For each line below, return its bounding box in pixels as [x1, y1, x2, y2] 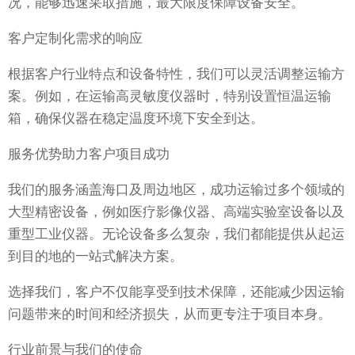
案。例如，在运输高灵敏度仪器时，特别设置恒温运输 [8, 89, 331, 105]
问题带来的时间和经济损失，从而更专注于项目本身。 [8, 307, 331, 323]
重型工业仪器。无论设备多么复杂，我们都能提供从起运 [8, 227, 345, 242]
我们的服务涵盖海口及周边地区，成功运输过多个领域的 [8, 182, 345, 198]
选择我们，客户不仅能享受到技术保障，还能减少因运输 [8, 284, 345, 300]
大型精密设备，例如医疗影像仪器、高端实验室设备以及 [8, 204, 345, 220]
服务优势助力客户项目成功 [8, 147, 170, 162]
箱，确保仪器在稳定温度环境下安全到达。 [8, 111, 264, 127]
